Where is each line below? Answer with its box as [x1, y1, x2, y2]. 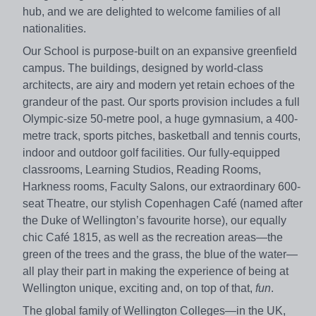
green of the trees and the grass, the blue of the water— [23, 248, 298, 260]
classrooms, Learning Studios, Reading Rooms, [23, 163, 261, 176]
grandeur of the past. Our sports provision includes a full [23, 95, 300, 108]
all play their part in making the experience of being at [23, 265, 288, 277]
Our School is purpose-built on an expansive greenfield [23, 44, 297, 57]
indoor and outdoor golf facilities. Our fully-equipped [23, 146, 280, 159]
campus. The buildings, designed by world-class [23, 61, 263, 74]
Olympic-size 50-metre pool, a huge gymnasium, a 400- [23, 112, 298, 125]
